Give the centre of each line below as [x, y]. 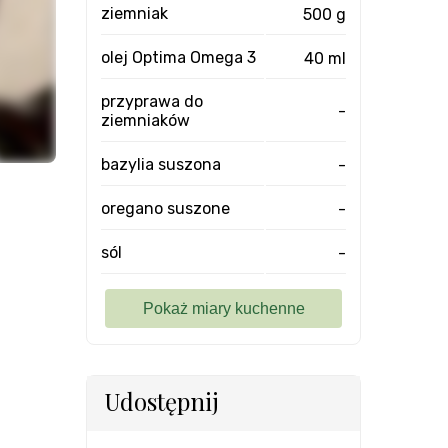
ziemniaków [145, 120]
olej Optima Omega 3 [178, 57]
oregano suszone [165, 208]
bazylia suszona [161, 164]
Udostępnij [161, 401]
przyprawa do [152, 101]
